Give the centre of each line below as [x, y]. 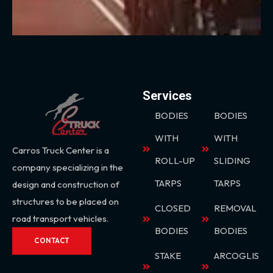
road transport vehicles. [60, 218]
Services [167, 95]
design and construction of [66, 184]
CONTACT [52, 240]
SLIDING [232, 160]
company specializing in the [68, 167]
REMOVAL [235, 208]
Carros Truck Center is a [61, 150]
